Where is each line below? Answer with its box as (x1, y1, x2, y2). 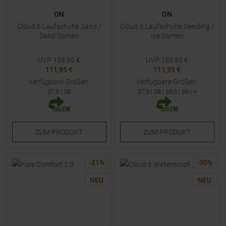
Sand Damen (39, 32, 79, 40)
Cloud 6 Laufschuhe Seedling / (120, 22, 214, 30)
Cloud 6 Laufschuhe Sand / (17, 22, 101, 30)
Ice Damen (150, 32, 184, 40)
